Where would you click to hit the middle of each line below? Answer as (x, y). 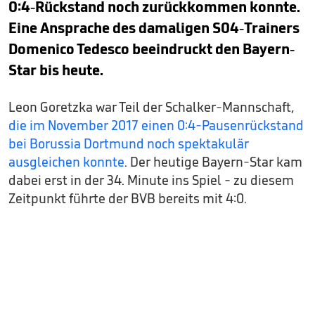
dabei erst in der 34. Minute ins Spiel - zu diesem (151, 180)
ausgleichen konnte (66, 162)
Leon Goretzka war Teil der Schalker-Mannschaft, (151, 107)
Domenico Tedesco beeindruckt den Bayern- (152, 49)
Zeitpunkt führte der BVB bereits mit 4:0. (128, 198)
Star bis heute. (56, 70)
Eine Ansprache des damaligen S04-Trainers (154, 28)
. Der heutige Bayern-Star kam (213, 162)
